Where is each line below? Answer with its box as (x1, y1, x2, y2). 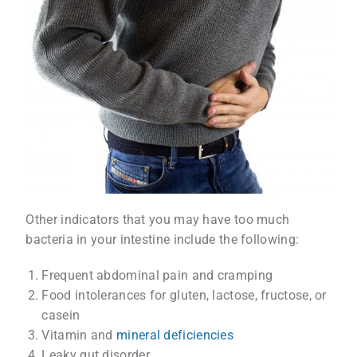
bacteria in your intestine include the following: (25, 232, 300, 248)
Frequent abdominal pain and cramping (41, 268, 273, 284)
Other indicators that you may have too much (25, 212, 290, 228)
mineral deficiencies (116, 328, 234, 343)
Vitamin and (41, 328, 117, 343)
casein (41, 308, 80, 324)
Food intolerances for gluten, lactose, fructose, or (41, 288, 327, 304)
